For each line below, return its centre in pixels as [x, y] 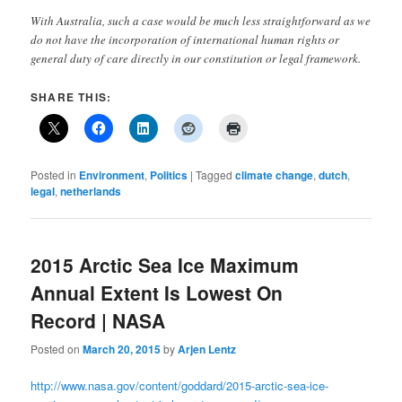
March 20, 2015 [122, 349]
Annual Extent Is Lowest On [157, 293]
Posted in [54, 175]
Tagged [214, 175]
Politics [169, 175]
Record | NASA [98, 321]
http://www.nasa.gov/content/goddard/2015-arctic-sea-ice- [180, 385]
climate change [275, 175]
